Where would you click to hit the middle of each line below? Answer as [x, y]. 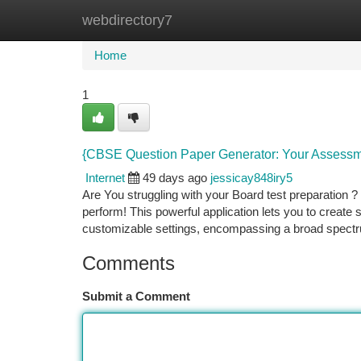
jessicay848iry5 [251, 178]
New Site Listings [208, 20]
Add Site [300, 20]
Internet [105, 178]
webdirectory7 [127, 20]
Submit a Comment [136, 296]
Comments [129, 263]
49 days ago [175, 178]
